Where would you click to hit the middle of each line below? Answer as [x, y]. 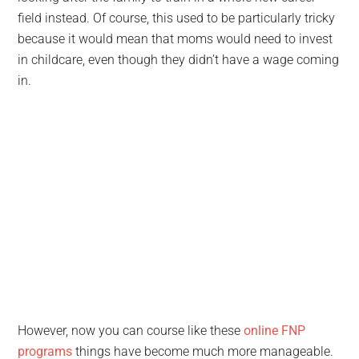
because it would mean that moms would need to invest [175, 39]
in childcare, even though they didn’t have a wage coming [179, 60]
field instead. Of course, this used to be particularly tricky [177, 18]
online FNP [275, 331]
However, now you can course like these [131, 331]
